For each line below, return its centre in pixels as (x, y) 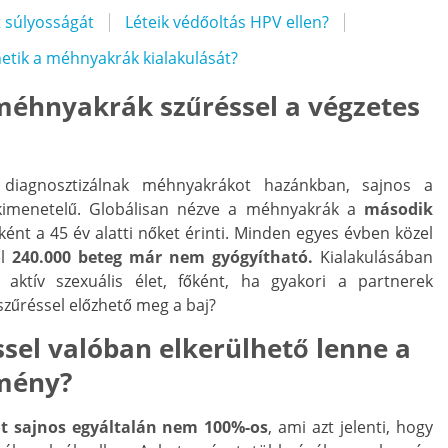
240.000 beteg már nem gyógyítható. (162, 257)
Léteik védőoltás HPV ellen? (227, 22)
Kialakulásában (373, 257)
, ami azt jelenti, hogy (351, 427)
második (398, 209)
